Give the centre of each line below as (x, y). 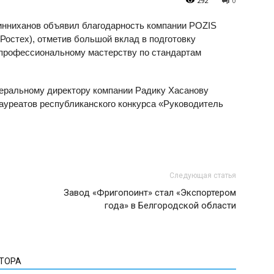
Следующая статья (203, 176)
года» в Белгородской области (170, 206)
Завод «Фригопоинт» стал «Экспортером (150, 193)
